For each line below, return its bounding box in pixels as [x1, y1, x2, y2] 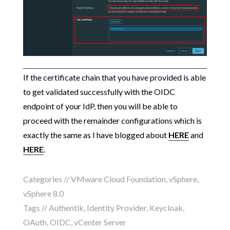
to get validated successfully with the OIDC [23, 86, 175, 97]
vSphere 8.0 [23, 188, 64, 198]
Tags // [23, 202, 49, 213]
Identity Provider [86, 202, 146, 213]
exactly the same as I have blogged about [23, 129, 168, 140]
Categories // [23, 174, 71, 184]
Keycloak [149, 202, 183, 213]
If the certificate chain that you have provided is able [23, 72, 206, 82]
